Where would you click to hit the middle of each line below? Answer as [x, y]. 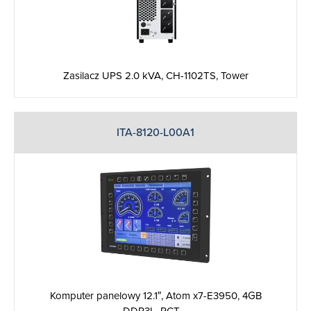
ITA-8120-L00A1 [155, 132]
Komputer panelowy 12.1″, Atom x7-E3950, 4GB [155, 296]
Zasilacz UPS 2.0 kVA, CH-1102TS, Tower [155, 75]
